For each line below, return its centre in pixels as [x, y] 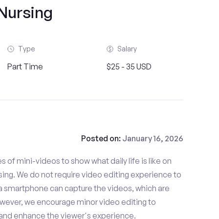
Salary [127, 49]
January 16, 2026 [153, 138]
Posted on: [101, 138]
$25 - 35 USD [129, 66]
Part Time [25, 66]
